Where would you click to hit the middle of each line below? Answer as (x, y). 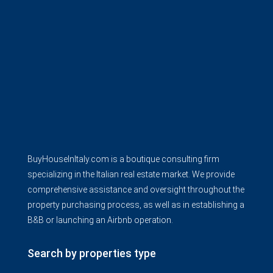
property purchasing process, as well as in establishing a (136, 205)
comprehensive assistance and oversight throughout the (136, 190)
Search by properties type (92, 253)
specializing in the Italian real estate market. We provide (131, 174)
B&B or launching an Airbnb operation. (100, 220)
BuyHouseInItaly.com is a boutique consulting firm (123, 159)
